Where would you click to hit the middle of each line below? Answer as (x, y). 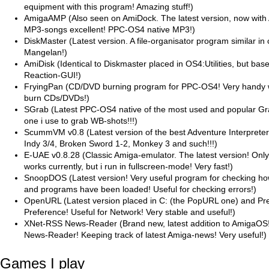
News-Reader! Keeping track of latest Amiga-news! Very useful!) (145, 235)
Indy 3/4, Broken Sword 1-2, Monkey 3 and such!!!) (121, 144)
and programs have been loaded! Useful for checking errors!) (140, 189)
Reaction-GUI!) (53, 75)
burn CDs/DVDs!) (57, 98)
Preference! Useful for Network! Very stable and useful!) (130, 212)
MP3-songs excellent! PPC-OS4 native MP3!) (110, 30)
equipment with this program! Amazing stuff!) (109, 7)
